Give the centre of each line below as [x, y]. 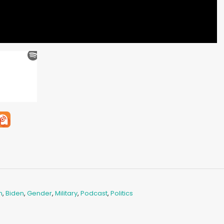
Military [66, 193]
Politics [121, 193]
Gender [39, 193]
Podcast [94, 193]
